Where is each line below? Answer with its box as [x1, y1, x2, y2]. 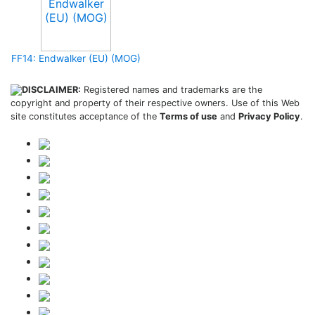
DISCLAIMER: [22, 84, 81, 95]
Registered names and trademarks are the [81, 84, 262, 95]
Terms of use [160, 111, 217, 122]
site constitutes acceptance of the [11, 111, 160, 122]
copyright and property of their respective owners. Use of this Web [11, 98, 300, 108]
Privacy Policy [238, 111, 300, 122]
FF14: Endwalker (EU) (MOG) [11, 53, 141, 64]
